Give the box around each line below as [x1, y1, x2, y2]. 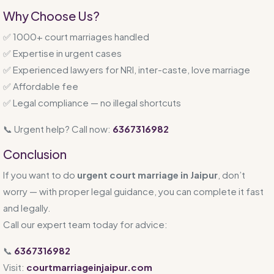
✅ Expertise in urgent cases [3, 46, 122, 59]
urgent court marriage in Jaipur [77, 168, 218, 180]
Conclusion [3, 146, 67, 161]
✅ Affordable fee [3, 80, 78, 92]
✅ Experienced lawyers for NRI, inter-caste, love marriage [3, 63, 250, 75]
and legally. [3, 201, 51, 213]
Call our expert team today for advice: [3, 218, 168, 230]
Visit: [3, 261, 26, 273]
